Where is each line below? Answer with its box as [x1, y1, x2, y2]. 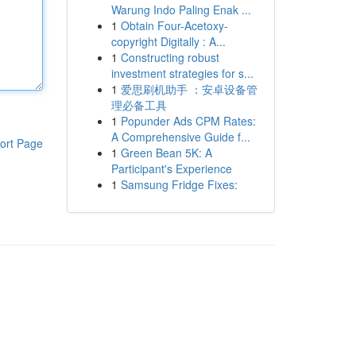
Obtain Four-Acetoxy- [120, 17, 228, 33]
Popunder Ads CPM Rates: [120, 113, 256, 129]
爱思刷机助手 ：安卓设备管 [120, 81, 257, 97]
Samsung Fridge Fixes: [120, 176, 238, 192]
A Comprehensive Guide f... [110, 129, 250, 145]
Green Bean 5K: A [120, 145, 212, 161]
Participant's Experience [110, 161, 232, 176]
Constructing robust [120, 49, 219, 65]
